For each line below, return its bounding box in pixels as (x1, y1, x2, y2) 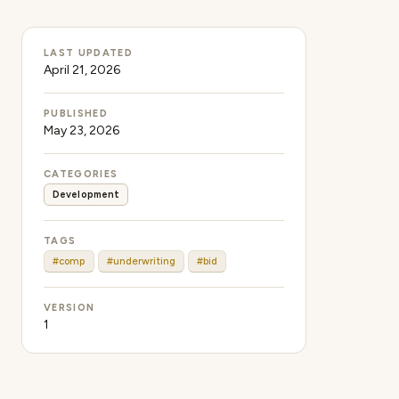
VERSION (44, 302, 95, 313)
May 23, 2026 (44, 123, 119, 138)
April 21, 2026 (44, 62, 120, 77)
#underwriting (106, 256, 175, 267)
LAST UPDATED (44, 47, 133, 59)
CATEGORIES (44, 168, 118, 180)
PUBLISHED (44, 108, 108, 119)
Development (53, 189, 120, 200)
